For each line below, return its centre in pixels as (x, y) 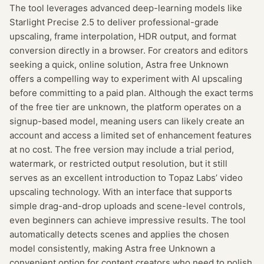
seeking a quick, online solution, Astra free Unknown (119, 65)
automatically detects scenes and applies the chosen (119, 234)
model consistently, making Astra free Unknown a (112, 248)
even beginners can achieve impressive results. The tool (128, 220)
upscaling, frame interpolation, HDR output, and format (123, 36)
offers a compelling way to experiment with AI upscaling (126, 79)
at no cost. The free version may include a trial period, (122, 149)
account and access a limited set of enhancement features (131, 135)
